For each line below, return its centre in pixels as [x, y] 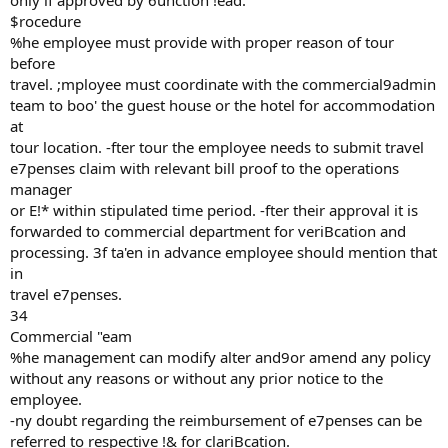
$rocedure [45, 21]
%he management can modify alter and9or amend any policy [220, 357]
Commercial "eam [71, 336]
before [32, 63]
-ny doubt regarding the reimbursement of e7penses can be [216, 420]
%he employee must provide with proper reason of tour [202, 42]
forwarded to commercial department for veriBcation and [208, 231]
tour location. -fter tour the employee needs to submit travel [217, 147]
